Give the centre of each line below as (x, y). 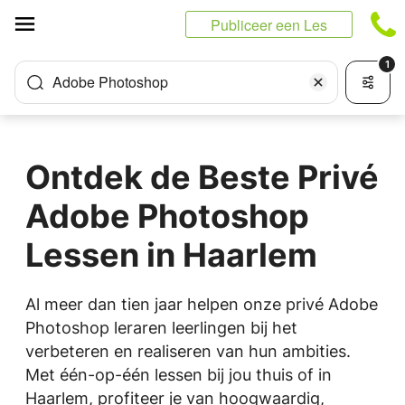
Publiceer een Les (269, 25)
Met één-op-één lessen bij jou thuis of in (179, 375)
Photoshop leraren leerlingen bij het (161, 328)
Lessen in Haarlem (171, 255)
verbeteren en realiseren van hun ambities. (188, 351)
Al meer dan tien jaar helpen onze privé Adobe (202, 304)
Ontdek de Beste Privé (202, 177)
